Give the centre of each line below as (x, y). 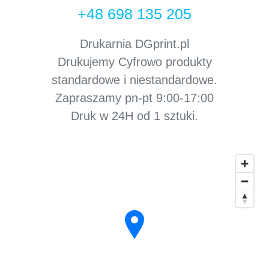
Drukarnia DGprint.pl (134, 44)
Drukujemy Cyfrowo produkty (134, 62)
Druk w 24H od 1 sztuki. (134, 116)
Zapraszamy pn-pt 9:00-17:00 (134, 98)
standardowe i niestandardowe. (134, 80)
